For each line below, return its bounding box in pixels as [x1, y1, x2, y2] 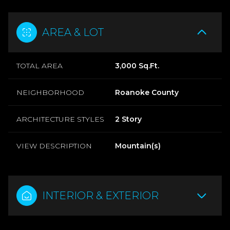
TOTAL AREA [16, 61, 63, 70]
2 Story [115, 114, 142, 124]
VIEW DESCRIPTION [16, 141, 92, 150]
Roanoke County [115, 87, 179, 97]
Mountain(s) [115, 141, 161, 150]
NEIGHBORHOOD [16, 87, 84, 97]
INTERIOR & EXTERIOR [42, 189, 159, 202]
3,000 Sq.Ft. [115, 61, 159, 70]
